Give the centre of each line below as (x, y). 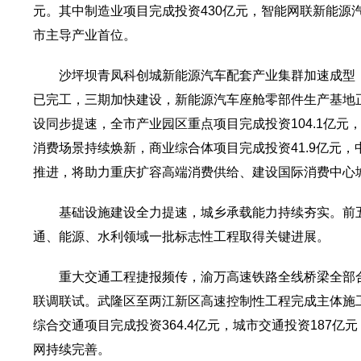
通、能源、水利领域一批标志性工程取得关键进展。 (181, 237)
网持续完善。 (72, 349)
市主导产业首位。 (85, 35)
